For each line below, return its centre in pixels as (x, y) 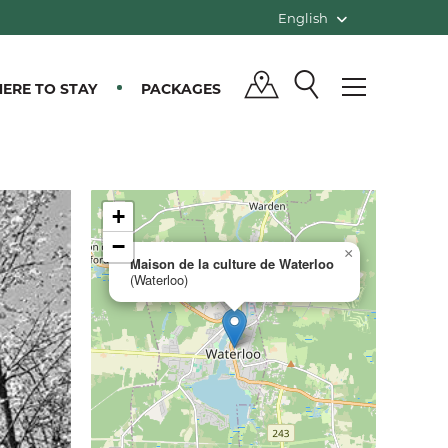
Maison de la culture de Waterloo (232, 263)
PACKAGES (181, 88)
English (303, 17)
